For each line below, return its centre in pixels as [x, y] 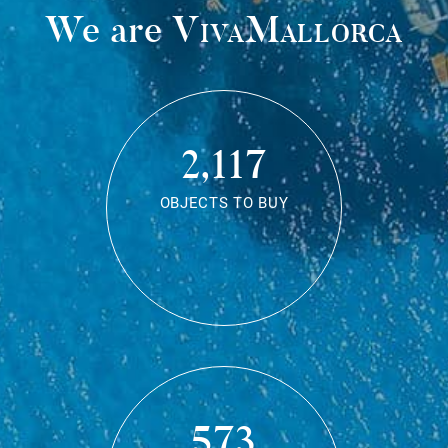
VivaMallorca [287, 29]
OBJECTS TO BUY [224, 202]
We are [109, 29]
